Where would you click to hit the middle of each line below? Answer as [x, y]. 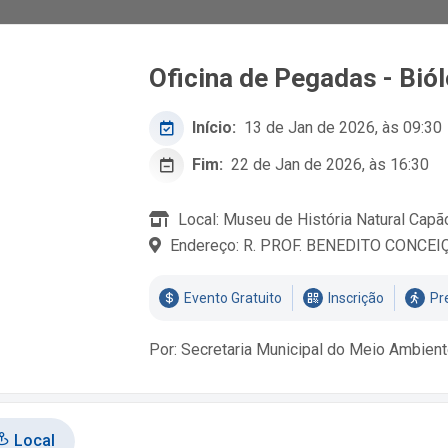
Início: [214, 128]
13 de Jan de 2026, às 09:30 [343, 128]
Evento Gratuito [233, 297]
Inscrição [356, 297]
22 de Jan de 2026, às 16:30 [330, 165]
